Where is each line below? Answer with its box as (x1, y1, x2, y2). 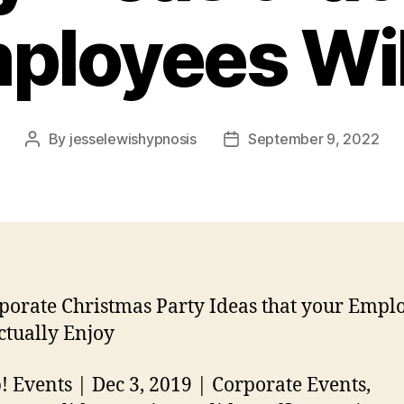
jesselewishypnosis (69, 130, 197, 149)
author (31, 153, 74, 172)
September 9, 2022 (247, 130, 380, 149)
